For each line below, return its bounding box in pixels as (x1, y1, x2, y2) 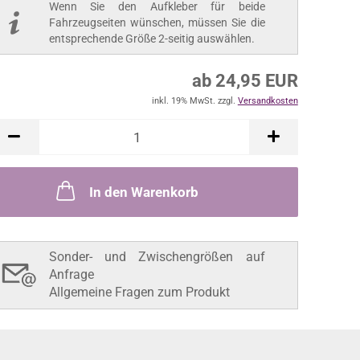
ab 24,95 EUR (191, 71, 298, 92)
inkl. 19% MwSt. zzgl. (151, 96, 238, 107)
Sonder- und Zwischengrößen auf (48, 249, 265, 265)
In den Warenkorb (89, 184, 199, 201)
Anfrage (48, 267, 94, 283)
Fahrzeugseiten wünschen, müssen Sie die (48, 16, 265, 30)
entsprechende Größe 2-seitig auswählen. (48, 32, 255, 46)
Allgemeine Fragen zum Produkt (48, 284, 230, 301)
